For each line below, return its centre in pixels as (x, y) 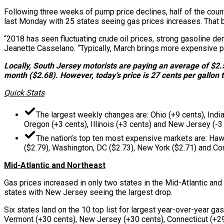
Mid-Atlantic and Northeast (55, 165)
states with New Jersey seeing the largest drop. (88, 192)
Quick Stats (24, 92)
